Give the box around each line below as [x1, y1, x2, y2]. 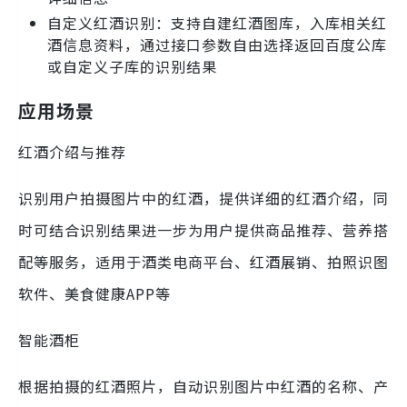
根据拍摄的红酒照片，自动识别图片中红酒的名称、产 [18, 374, 389, 397]
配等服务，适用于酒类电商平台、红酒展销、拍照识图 [18, 250, 389, 273]
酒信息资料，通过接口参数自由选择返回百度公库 [47, 33, 387, 55]
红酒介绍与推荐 [18, 140, 126, 163]
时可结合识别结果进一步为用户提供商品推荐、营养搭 [18, 218, 389, 241]
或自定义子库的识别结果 [47, 55, 217, 77]
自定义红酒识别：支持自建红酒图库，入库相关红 [47, 11, 387, 34]
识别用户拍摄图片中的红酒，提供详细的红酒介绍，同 [18, 186, 389, 209]
